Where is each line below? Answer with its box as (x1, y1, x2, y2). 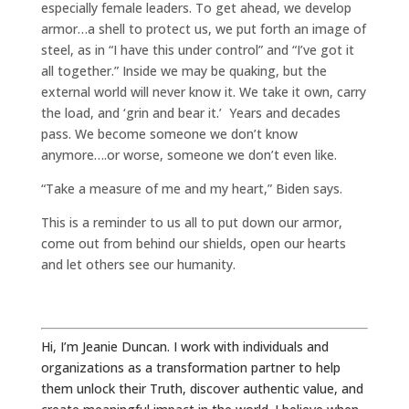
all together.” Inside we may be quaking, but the (40, 62, 327, 80)
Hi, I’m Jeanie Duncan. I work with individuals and (40, 338, 329, 356)
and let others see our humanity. (40, 256, 236, 274)
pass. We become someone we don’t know (40, 125, 298, 143)
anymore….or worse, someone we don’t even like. (40, 146, 337, 164)
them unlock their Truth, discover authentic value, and (40, 380, 363, 398)
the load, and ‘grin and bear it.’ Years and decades (40, 104, 341, 122)
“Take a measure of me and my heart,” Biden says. (40, 180, 342, 198)
